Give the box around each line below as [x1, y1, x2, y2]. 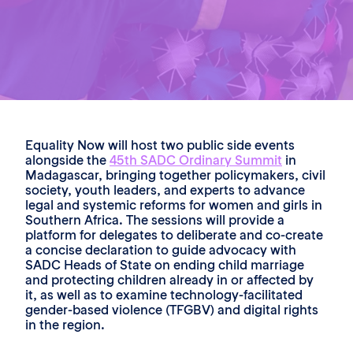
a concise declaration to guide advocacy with [25, 242, 296, 258]
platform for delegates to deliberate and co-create [25, 227, 323, 243]
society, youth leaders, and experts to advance [25, 182, 305, 198]
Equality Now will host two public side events [25, 137, 295, 153]
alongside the [25, 152, 110, 168]
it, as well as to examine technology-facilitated [25, 287, 303, 303]
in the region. [25, 317, 105, 333]
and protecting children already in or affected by [25, 272, 314, 288]
